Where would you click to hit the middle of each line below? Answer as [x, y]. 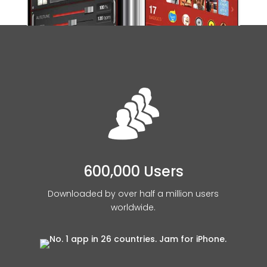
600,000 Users [133, 172]
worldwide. [133, 208]
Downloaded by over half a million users [133, 194]
